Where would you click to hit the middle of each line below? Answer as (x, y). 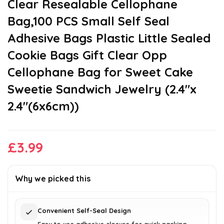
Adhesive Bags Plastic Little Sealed (109, 38)
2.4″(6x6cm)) (43, 106)
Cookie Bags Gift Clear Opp (87, 55)
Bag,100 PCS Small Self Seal (88, 21)
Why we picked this (53, 179)
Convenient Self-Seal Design (84, 211)
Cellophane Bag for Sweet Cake (100, 72)
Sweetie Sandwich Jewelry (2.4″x (102, 89)
